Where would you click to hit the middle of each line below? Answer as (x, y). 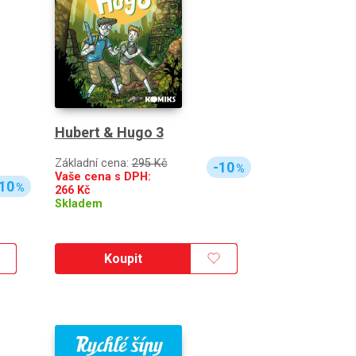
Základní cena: (93, 163)
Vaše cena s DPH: (103, 176)
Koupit (123, 258)
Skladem (78, 203)
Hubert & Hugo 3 (109, 132)
